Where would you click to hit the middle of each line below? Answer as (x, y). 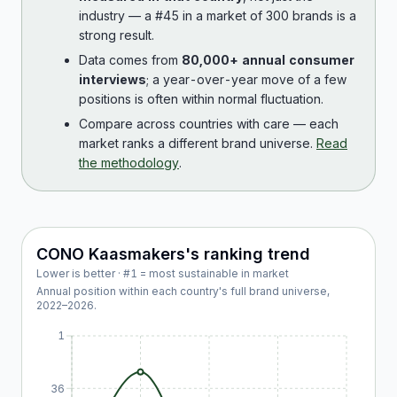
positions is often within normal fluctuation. (201, 99)
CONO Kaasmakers (111, 254)
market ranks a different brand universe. (196, 143)
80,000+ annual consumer (268, 60)
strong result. (117, 35)
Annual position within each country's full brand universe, (183, 291)
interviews (113, 79)
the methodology (129, 163)
